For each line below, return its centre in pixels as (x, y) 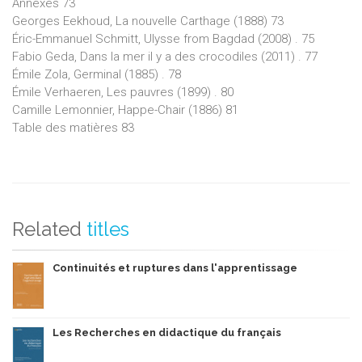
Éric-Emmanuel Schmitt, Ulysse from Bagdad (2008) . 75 (163, 38)
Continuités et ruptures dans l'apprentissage (175, 267)
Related (47, 229)
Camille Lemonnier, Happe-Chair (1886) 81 (125, 109)
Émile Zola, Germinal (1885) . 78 (97, 74)
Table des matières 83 (73, 127)
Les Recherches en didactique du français (167, 332)
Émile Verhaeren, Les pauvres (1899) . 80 (123, 92)
